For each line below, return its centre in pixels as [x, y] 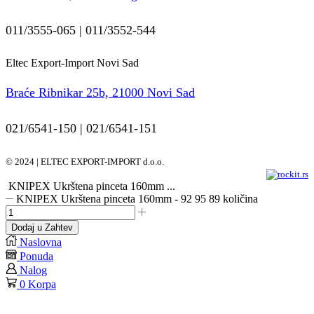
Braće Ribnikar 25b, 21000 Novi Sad [100, 92]
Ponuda [36, 257]
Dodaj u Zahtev [42, 228]
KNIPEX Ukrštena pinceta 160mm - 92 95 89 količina [137, 199]
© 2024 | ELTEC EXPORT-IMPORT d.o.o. [85, 162]
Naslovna [41, 243]
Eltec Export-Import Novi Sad [72, 63]
